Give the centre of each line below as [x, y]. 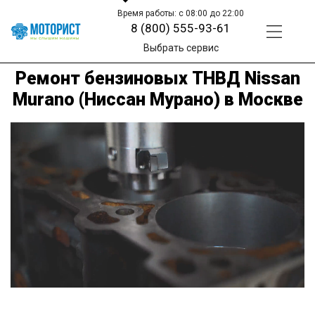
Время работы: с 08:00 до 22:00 [181, 13]
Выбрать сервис [181, 48]
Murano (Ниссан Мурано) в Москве [157, 99]
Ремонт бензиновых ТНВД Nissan [157, 78]
